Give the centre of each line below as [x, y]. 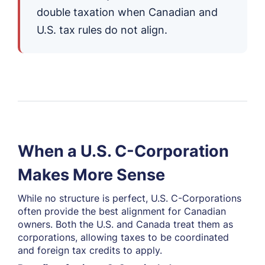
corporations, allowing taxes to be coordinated [123, 237]
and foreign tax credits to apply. [90, 250]
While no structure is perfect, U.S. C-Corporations [130, 198]
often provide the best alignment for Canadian [122, 211]
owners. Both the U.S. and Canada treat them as [125, 224]
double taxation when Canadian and [127, 12]
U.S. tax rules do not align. [102, 30]
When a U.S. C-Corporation [123, 151]
